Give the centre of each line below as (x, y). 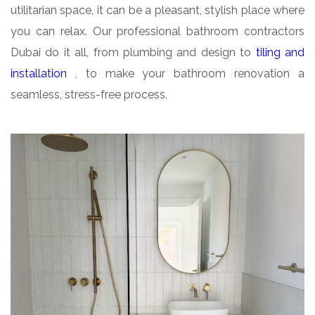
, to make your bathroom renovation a (190, 73)
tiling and (280, 52)
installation (43, 73)
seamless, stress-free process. (89, 95)
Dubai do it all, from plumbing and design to (133, 52)
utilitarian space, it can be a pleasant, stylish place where (157, 10)
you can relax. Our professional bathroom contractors (157, 31)
